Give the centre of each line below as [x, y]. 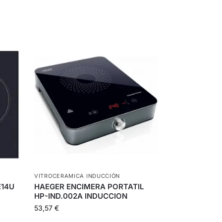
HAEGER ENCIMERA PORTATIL [89, 187]
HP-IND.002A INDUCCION [81, 196]
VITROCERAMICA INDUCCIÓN [77, 176]
